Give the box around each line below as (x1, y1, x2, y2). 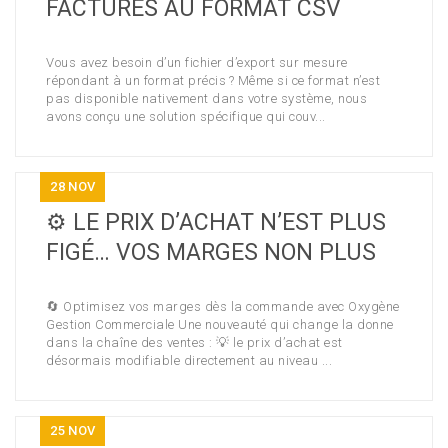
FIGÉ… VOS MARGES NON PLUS (46, 239, 376, 266)
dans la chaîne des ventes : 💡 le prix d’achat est (46, 335, 343, 350)
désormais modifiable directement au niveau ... (46, 353, 332, 368)
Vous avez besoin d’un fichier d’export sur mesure (46, 55, 348, 70)
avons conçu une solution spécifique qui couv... (46, 109, 326, 124)
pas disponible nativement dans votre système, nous (46, 91, 367, 106)
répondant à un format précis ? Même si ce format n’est (46, 73, 380, 88)
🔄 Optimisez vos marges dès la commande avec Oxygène (46, 299, 400, 314)
